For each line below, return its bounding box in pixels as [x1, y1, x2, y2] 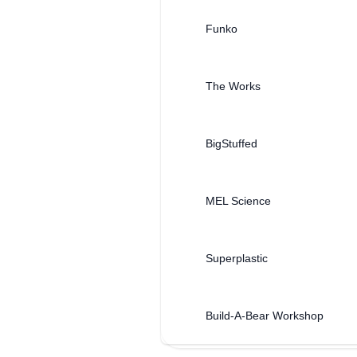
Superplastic [206, 252, 268, 265]
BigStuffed [206, 137, 257, 150]
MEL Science [206, 194, 271, 207]
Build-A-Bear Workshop [206, 309, 324, 322]
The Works [206, 80, 261, 92]
